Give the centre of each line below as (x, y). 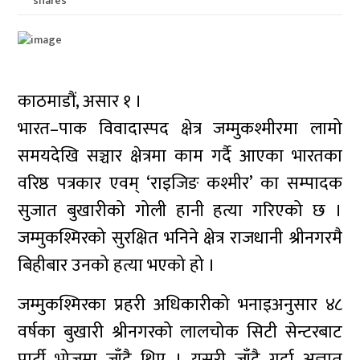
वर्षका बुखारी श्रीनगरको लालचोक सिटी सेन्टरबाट (180, 332)
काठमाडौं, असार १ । (80, 102)
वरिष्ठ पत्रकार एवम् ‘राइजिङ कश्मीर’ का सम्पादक (180, 184)
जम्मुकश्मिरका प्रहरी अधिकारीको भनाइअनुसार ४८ (180, 305)
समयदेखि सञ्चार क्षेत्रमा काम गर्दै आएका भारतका (180, 156)
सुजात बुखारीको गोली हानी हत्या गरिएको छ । (180, 211)
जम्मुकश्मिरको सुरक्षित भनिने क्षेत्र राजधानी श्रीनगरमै (180, 238)
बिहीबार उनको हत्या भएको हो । (117, 266)
